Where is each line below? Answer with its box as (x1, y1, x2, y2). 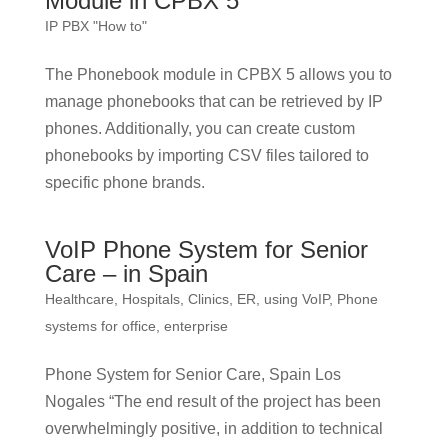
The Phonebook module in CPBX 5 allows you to (44, 66, 392, 83)
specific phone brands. (44, 174, 205, 191)
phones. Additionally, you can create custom (44, 120, 355, 137)
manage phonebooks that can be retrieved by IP (44, 93, 383, 110)
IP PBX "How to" (44, 18, 147, 34)
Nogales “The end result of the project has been (44, 393, 381, 410)
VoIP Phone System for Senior (44, 236, 368, 263)
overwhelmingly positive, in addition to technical (44, 420, 383, 437)
